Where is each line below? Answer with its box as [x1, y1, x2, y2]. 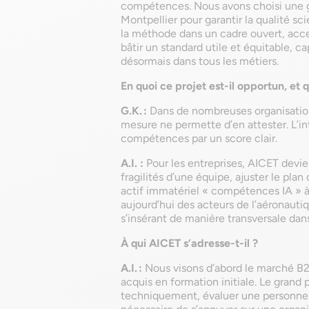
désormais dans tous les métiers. [121, 54, 279, 68]
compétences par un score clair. [121, 132, 277, 145]
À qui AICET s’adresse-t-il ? [121, 237, 258, 250]
